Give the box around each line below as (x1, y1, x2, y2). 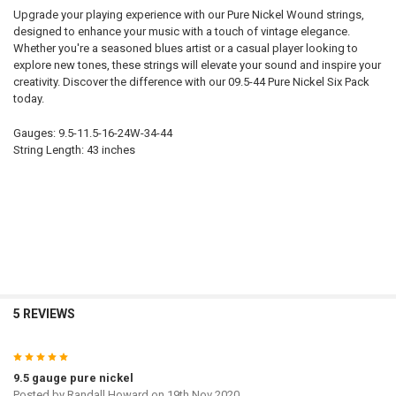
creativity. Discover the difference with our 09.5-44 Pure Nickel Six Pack (12, 75, 369, 88)
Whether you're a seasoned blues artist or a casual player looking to (12, 42, 358, 55)
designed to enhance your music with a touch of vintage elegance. (12, 25, 350, 38)
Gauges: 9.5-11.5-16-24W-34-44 (12, 126, 172, 140)
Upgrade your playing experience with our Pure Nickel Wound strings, (12, 8, 364, 21)
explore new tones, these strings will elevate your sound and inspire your (12, 58, 381, 72)
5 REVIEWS (12, 307, 75, 322)
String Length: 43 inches (12, 142, 135, 156)
